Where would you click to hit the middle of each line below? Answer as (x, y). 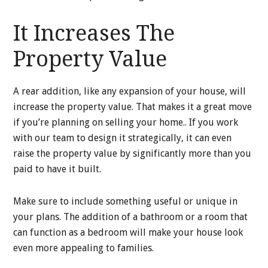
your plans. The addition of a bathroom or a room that (131, 217)
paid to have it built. (57, 169)
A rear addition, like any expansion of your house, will (130, 92)
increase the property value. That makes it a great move (133, 107)
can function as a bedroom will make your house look (128, 233)
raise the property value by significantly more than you (133, 154)
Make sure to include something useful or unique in (126, 202)
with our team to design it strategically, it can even (123, 138)
